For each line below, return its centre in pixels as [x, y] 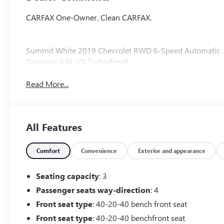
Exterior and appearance [172, 150]
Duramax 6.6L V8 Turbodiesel [77, 61]
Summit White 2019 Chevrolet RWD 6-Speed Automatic [123, 50]
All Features [54, 126]
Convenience [99, 150]
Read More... [47, 83]
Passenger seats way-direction [93, 190]
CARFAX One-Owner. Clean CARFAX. [89, 17]
